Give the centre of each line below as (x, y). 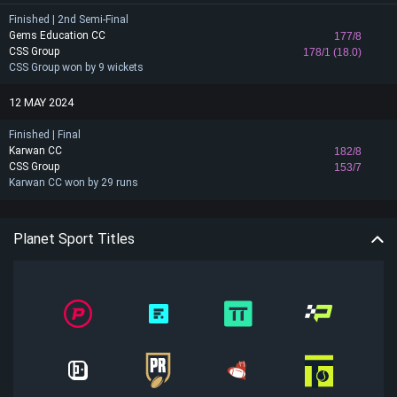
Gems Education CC (57, 35)
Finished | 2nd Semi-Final (69, 19)
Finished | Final (45, 135)
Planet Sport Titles (74, 239)
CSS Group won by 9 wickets (76, 67)
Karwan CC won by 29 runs (74, 183)
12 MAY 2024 (41, 102)
